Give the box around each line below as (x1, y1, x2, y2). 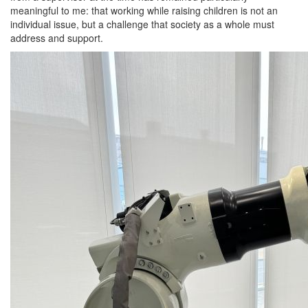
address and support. (10, 31, 103, 45)
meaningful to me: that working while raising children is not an (10, 3, 278, 17)
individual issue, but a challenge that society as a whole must (10, 17, 274, 31)
